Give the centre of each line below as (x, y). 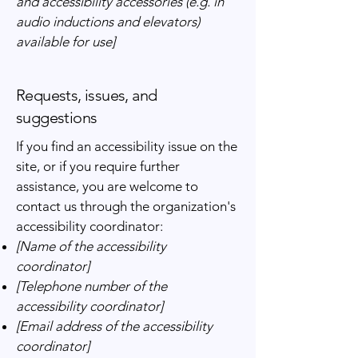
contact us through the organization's (126, 206)
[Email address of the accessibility (114, 326)
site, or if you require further (98, 166)
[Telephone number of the (91, 286)
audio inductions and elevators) (108, 22)
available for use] (66, 42)
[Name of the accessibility (91, 246)
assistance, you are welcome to (107, 186)
